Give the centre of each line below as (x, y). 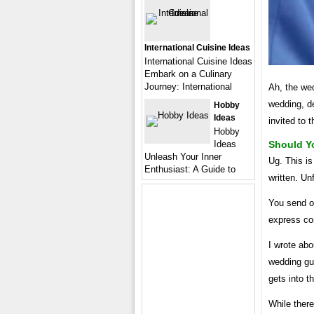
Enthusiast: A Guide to (190, 169)
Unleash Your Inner (183, 157)
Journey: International (188, 87)
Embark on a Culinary (188, 74)
